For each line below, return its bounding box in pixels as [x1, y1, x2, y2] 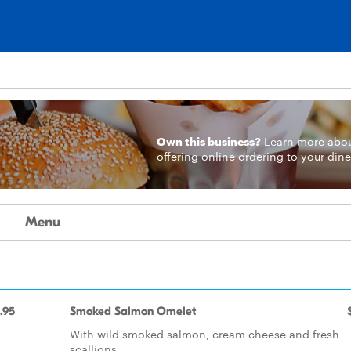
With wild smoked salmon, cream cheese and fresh [70, 326, 339, 342]
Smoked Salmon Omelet [70, 304, 196, 318]
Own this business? [156, 133, 261, 148]
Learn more [263, 133, 324, 149]
